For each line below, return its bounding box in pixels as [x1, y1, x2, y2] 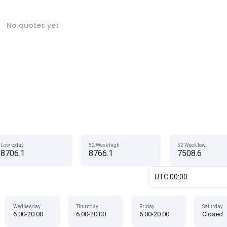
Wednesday [13, 204, 41, 209]
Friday [139, 204, 155, 209]
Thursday [76, 204, 99, 209]
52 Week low [177, 142, 206, 148]
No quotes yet [6, 20, 59, 30]
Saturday [202, 204, 223, 209]
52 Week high [89, 142, 120, 148]
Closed [202, 210, 223, 218]
